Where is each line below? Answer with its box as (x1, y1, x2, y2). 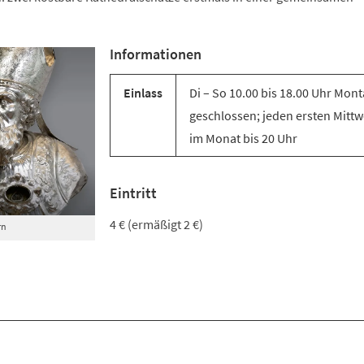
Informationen (110, 45, 201, 63)
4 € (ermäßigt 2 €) (110, 216, 203, 232)
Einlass (123, 84, 162, 101)
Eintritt (110, 184, 157, 202)
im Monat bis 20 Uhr (189, 130, 297, 146)
